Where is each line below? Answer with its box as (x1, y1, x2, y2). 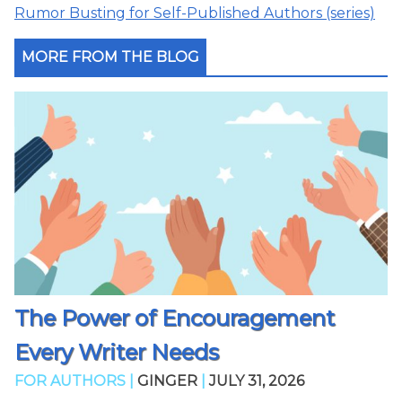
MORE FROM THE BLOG (22, 48, 199, 66)
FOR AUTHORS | (14, 372, 137, 390)
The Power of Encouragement (14, 305, 335, 332)
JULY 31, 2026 (209, 372, 304, 390)
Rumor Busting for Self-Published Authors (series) (14, 4, 375, 22)
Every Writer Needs (14, 339, 219, 366)
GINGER (137, 372, 197, 390)
